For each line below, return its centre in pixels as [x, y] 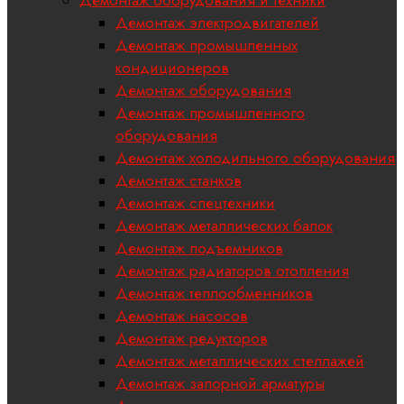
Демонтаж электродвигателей [217, 23]
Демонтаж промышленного [210, 113]
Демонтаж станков [179, 181]
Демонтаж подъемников [199, 248]
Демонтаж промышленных [207, 46]
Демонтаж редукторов [192, 339]
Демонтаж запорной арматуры [220, 384]
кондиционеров [172, 68]
